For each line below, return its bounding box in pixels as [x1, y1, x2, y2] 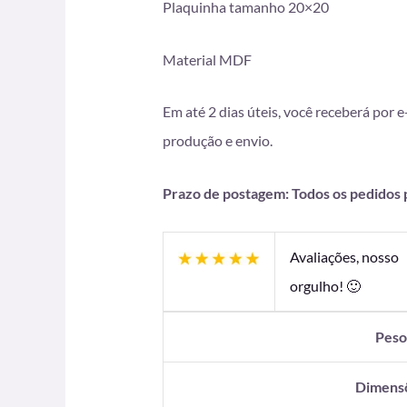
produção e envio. [162, 132, 273, 150]
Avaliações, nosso [289, 247, 399, 265]
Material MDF [162, 50, 252, 68]
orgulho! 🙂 [289, 276, 361, 294]
